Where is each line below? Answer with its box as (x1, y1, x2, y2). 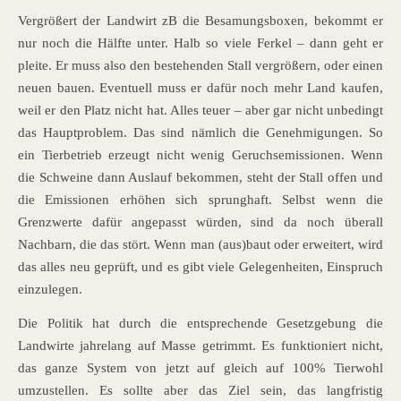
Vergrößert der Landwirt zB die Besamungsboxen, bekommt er (18, 13, 383, 29)
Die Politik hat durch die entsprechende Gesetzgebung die (18, 316, 383, 331)
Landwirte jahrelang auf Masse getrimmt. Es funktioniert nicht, (18, 338, 383, 354)
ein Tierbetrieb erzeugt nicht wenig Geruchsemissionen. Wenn (18, 148, 383, 163)
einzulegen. (18, 282, 82, 297)
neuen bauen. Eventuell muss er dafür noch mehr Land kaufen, (18, 81, 383, 96)
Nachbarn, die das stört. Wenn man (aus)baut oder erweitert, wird (18, 237, 383, 252)
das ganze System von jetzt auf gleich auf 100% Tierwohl (18, 361, 383, 376)
